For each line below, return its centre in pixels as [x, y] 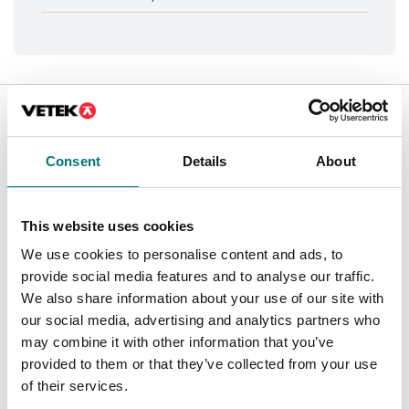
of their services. [74, 386]
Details [204, 161]
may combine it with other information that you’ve [178, 342]
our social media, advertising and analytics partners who [200, 320]
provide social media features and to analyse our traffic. [198, 276]
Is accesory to [85, 98]
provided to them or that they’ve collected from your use [199, 364]
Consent [73, 161]
